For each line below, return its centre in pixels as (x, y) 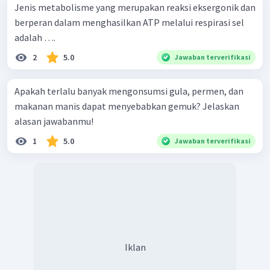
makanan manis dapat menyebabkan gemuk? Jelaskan (127, 106)
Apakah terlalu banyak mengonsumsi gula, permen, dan (129, 91)
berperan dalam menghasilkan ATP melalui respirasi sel (129, 22)
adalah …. (35, 37)
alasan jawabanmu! (54, 121)
